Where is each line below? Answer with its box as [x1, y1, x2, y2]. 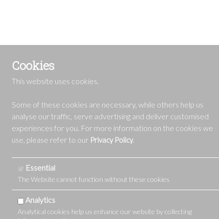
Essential [25, 163, 55, 172]
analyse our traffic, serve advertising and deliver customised [12, 111, 209, 121]
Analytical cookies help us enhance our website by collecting [18, 207, 192, 216]
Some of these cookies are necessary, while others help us [12, 100, 203, 109]
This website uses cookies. [12, 76, 99, 86]
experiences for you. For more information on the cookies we [12, 123, 213, 132]
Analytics [25, 195, 55, 204]
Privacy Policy [90, 135, 133, 144]
